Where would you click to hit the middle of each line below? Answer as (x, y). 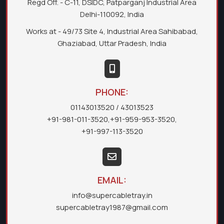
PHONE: (112, 92)
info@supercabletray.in (112, 195)
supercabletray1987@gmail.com (112, 207)
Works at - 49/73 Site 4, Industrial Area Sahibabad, (112, 31)
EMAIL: (112, 180)
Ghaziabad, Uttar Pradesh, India (112, 43)
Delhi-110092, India (112, 14)
